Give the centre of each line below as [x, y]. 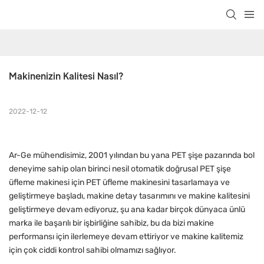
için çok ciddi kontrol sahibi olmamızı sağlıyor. [93, 250]
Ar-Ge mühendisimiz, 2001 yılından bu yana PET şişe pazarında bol [132, 156]
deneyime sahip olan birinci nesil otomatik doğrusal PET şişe [120, 169]
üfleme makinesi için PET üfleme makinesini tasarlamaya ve [119, 183]
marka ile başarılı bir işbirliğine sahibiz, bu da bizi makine [111, 223]
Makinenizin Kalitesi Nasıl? [66, 76]
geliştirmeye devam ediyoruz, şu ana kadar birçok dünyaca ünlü [127, 210]
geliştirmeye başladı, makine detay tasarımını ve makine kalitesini [129, 196]
